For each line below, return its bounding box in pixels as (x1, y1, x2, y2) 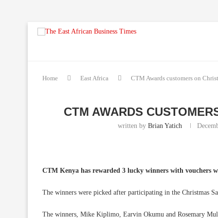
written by (118, 122, 148, 129)
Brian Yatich (148, 122, 182, 129)
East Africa (80, 74, 109, 82)
